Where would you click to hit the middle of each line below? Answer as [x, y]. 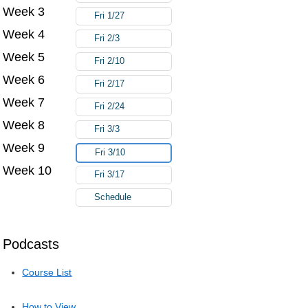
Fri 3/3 [107, 129]
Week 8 [24, 125]
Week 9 [24, 147]
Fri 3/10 [110, 152]
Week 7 [24, 102]
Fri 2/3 [107, 38]
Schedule [113, 197]
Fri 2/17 [110, 84]
